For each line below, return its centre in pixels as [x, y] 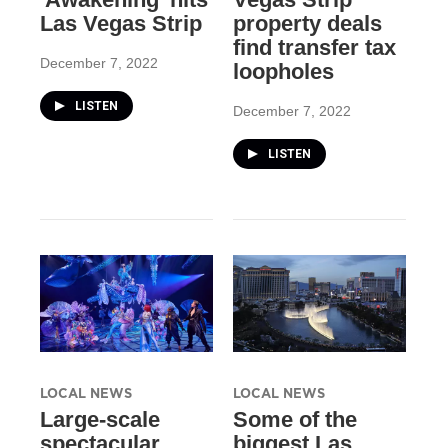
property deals [307, 24]
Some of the [294, 419]
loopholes [283, 72]
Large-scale [100, 419]
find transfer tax [314, 48]
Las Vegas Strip [121, 24]
